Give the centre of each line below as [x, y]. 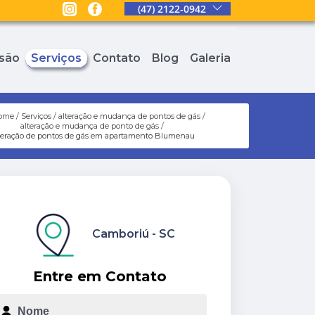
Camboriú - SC [134, 234]
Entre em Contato [100, 276]
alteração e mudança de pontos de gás [129, 116]
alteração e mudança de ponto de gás [89, 126]
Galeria [210, 58]
